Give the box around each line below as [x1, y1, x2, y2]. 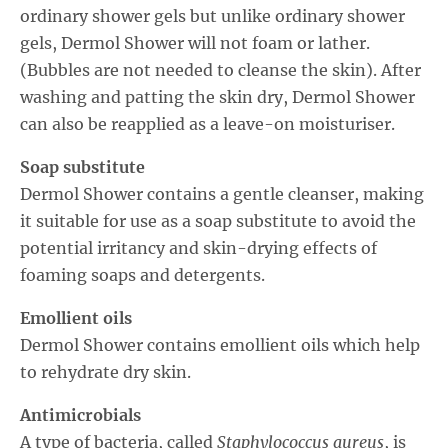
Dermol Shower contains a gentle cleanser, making [20, 184, 424, 205]
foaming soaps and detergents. [20, 265, 265, 286]
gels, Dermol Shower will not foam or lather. [20, 33, 370, 54]
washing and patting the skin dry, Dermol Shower [20, 87, 415, 108]
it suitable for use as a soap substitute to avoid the [20, 211, 416, 232]
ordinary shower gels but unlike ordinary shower [20, 6, 405, 27]
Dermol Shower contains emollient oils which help [20, 335, 420, 356]
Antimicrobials [20, 405, 141, 426]
